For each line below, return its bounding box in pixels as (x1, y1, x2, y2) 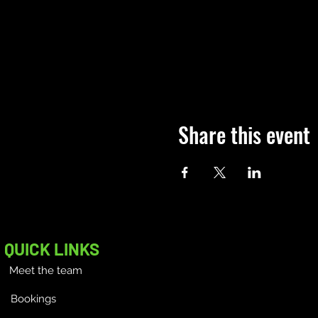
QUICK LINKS (4, 238, 99, 259)
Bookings (10, 292, 56, 305)
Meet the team (9, 264, 82, 277)
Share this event (177, 119, 310, 150)
